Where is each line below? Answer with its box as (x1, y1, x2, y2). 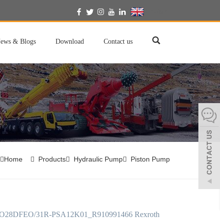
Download (55, 38, 84, 45)
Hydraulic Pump (74, 155, 123, 163)
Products (38, 155, 66, 163)
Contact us (104, 38, 133, 45)
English (144, 7, 168, 15)
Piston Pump (131, 155, 170, 163)
